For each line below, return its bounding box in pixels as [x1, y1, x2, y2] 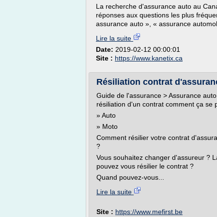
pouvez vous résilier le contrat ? [96, 162, 194, 170]
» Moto [96, 123, 118, 130]
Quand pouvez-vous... [96, 173, 164, 181]
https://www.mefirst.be [115, 208, 183, 216]
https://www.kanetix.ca [115, 54, 183, 62]
